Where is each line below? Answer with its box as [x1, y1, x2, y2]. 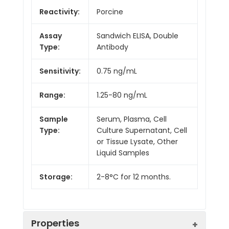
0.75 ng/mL [97, 65, 137, 76]
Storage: [39, 171, 73, 182]
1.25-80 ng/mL [97, 89, 147, 100]
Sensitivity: [39, 65, 81, 76]
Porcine [97, 6, 123, 17]
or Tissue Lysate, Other [97, 136, 178, 147]
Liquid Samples [97, 147, 149, 158]
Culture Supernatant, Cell [97, 125, 187, 135]
